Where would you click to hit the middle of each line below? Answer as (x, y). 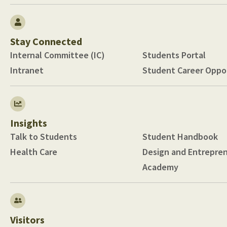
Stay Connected (46, 41)
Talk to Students (44, 136)
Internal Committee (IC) (58, 55)
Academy (160, 167)
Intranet (27, 70)
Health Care (34, 152)
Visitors (27, 219)
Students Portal (174, 55)
